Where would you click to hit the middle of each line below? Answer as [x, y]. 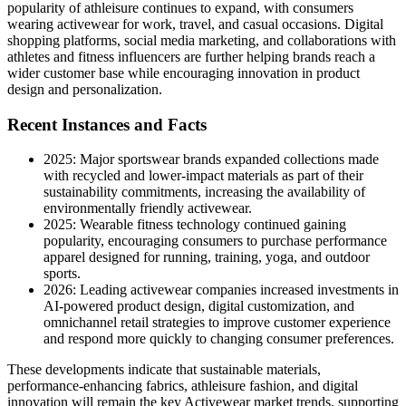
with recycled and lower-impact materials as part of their [203, 176]
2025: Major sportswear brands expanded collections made [211, 159]
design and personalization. [85, 89]
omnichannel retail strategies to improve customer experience [217, 323]
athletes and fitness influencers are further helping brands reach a [191, 56]
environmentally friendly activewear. [148, 208]
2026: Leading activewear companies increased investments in [221, 290]
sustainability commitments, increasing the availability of [204, 192]
